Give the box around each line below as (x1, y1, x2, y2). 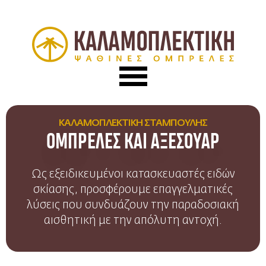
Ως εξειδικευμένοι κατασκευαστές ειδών (31, 168, 235, 180)
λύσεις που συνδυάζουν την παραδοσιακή (27, 199, 239, 211)
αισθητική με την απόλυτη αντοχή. (44, 214, 222, 226)
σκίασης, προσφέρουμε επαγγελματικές (33, 183, 233, 195)
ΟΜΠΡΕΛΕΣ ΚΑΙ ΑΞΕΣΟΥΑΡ (46, 132, 220, 153)
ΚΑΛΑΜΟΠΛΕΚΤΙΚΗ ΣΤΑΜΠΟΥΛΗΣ (59, 119, 207, 129)
